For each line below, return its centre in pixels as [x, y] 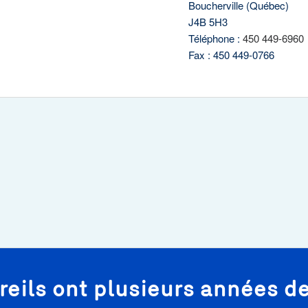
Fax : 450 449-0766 [231, 55]
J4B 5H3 [208, 22]
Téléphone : [216, 38]
